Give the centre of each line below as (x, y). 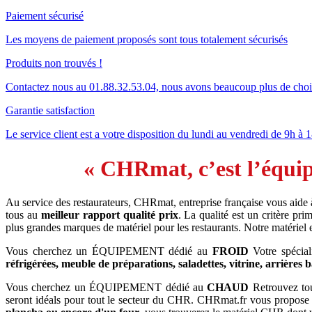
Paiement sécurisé (45, 16)
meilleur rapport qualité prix (109, 215)
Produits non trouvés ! (54, 63)
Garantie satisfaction (50, 111)
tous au (23, 215)
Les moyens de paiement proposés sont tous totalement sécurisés (147, 40)
